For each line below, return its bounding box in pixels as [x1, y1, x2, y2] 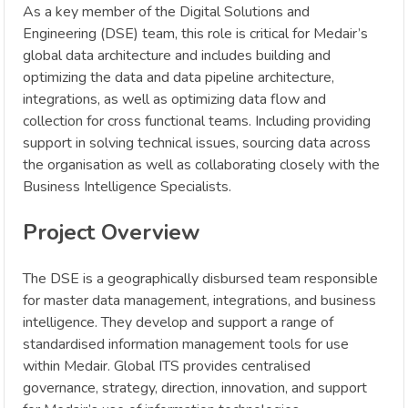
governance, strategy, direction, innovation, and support [23, 378, 367, 399]
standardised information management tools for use [23, 334, 349, 355]
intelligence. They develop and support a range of [23, 312, 333, 333]
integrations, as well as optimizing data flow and [23, 89, 326, 110]
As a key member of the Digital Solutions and [23, 2, 310, 23]
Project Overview [23, 218, 199, 248]
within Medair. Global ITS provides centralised [23, 356, 311, 377]
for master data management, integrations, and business [23, 291, 376, 311]
